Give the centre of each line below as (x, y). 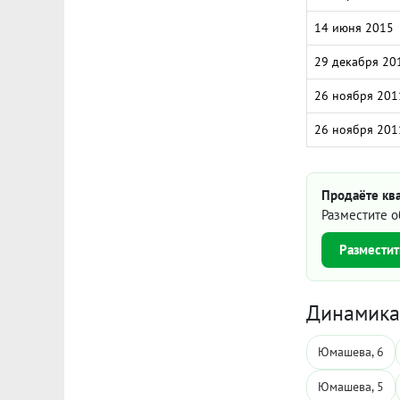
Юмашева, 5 (351, 387)
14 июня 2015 (354, 28)
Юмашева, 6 (351, 352)
